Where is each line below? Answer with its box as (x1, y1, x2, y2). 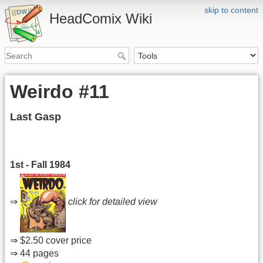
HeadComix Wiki (49, 11, 152, 26)
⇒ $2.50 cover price (10, 235, 92, 245)
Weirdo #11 (10, 81, 109, 103)
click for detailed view (68, 197, 157, 207)
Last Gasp (10, 111, 61, 123)
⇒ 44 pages (10, 248, 59, 258)
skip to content (204, 5, 258, 15)
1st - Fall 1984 (10, 160, 70, 170)
